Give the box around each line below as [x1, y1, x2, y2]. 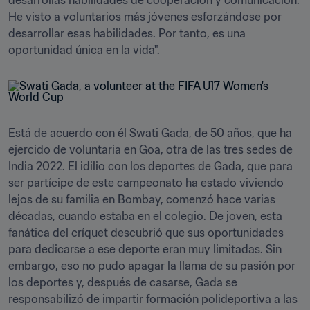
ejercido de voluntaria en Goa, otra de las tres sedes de [8, 143, 293, 156]
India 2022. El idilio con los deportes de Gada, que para [8, 159, 293, 173]
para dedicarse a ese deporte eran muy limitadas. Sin [8, 242, 282, 256]
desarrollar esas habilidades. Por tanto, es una [8, 26, 246, 40]
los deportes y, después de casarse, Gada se [8, 275, 237, 289]
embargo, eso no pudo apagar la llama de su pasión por [8, 259, 295, 273]
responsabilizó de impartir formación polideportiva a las [8, 292, 298, 306]
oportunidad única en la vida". [8, 43, 160, 57]
